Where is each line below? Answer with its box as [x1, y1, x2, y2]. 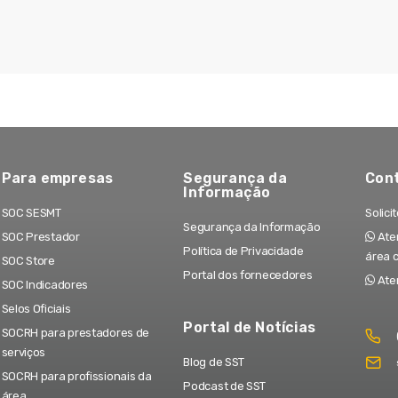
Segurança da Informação [183, 219, 321, 234]
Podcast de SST [183, 378, 267, 393]
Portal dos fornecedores [183, 267, 313, 282]
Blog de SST [183, 354, 245, 369]
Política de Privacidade [183, 243, 304, 258]
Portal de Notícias [183, 318, 315, 336]
